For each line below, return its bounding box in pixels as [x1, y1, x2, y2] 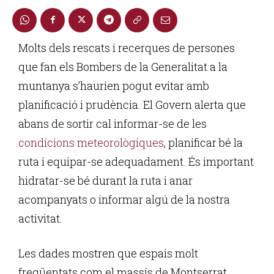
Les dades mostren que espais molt [18, 245, 198, 261]
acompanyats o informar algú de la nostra [18, 191, 230, 207]
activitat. [18, 210, 62, 226]
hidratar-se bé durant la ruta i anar [18, 172, 193, 188]
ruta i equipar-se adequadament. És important [18, 154, 254, 169]
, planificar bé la [164, 135, 243, 150]
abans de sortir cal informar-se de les [18, 116, 207, 131]
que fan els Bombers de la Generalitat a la [18, 59, 228, 74]
